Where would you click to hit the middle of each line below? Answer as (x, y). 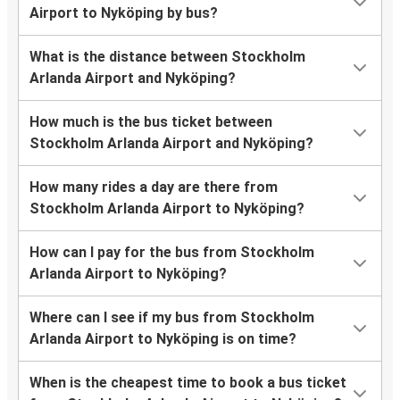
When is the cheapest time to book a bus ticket (188, 383)
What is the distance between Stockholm (167, 57)
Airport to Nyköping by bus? (124, 13)
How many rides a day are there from (154, 187)
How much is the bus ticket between (151, 122)
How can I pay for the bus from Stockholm (172, 253)
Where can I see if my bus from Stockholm (172, 318)
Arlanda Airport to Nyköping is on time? (163, 339)
